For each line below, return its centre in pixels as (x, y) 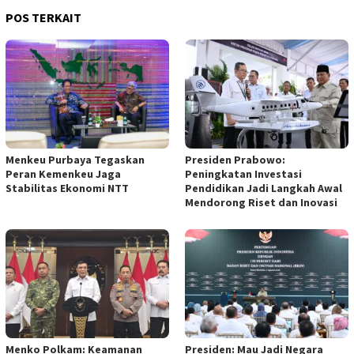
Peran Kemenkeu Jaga (63, 174)
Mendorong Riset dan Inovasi (261, 203)
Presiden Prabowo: (235, 160)
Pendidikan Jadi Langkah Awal (264, 188)
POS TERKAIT (43, 18)
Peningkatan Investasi (243, 174)
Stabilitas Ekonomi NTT (67, 188)
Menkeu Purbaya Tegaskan (75, 160)
